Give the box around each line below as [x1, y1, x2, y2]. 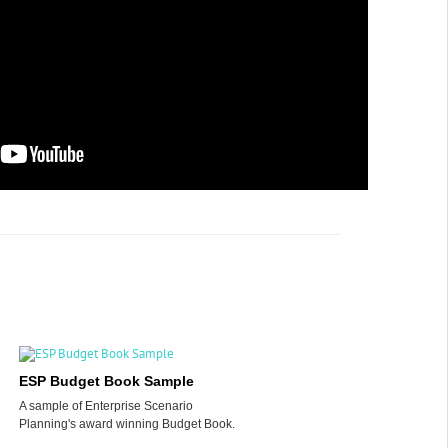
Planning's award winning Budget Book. [18, 417, 235, 431]
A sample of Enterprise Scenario [18, 399, 193, 413]
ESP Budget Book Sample [18, 373, 194, 389]
